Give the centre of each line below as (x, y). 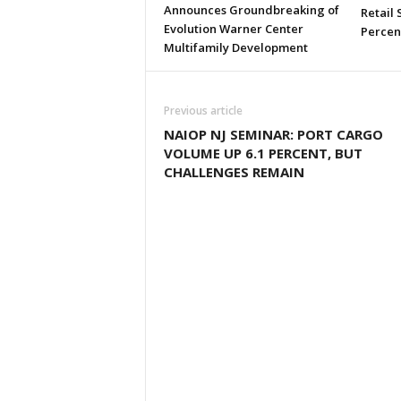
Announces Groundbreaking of (251, 10)
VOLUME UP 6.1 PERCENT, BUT (263, 154)
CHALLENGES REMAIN (234, 172)
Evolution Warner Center (233, 29)
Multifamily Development (235, 48)
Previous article (203, 111)
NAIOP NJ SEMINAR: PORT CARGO (273, 135)
